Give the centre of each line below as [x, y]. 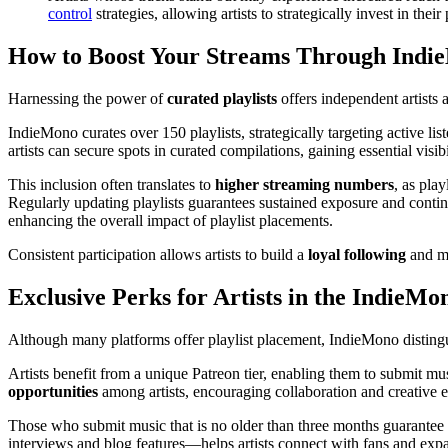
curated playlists [222, 98]
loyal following [357, 254]
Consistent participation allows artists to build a [158, 254]
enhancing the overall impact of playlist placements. [170, 220]
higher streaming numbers [304, 184]
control [70, 14]
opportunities [53, 391]
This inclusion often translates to [111, 184]
